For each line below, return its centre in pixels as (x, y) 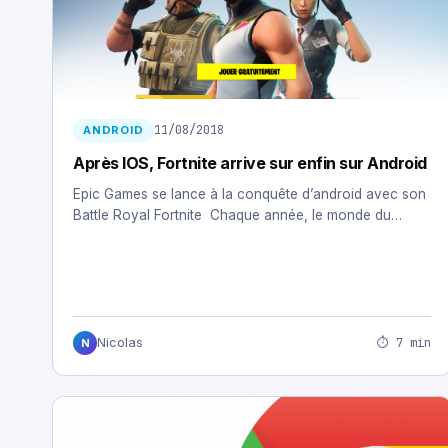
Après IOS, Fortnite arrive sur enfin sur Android (250, 162)
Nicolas (120, 343)
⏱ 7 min (404, 342)
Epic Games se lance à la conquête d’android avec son (249, 193)
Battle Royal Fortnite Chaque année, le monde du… (237, 214)
